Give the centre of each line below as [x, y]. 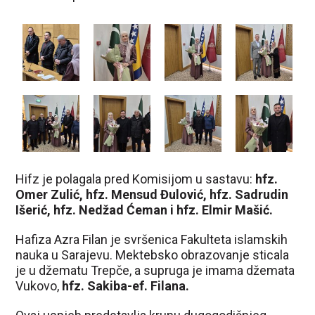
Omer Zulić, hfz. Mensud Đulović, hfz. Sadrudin [152, 194]
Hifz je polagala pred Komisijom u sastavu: [136, 179]
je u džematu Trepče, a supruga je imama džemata [155, 270]
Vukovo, [39, 285]
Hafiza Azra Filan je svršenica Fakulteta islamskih [152, 239]
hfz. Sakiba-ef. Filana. [126, 285]
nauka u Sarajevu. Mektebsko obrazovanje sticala [153, 255]
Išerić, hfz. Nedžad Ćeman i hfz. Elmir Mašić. [144, 210]
